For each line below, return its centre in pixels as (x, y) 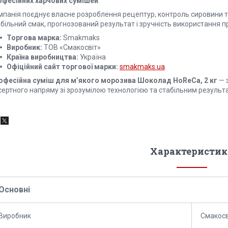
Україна (92, 57)
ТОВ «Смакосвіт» (72, 48)
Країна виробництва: (42, 57)
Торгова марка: (34, 38)
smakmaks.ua (142, 67)
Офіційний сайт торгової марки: (62, 67)
